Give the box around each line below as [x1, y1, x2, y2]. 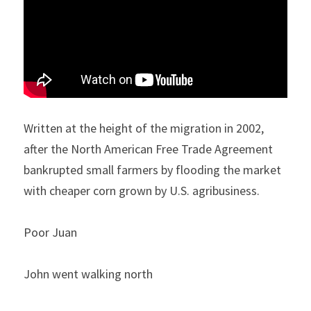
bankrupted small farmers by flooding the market [24, 162, 281, 178]
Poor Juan [24, 224, 80, 241]
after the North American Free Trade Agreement [24, 141, 273, 158]
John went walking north [24, 266, 153, 283]
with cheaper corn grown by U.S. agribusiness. [24, 183, 260, 199]
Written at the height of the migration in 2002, [24, 120, 264, 137]
